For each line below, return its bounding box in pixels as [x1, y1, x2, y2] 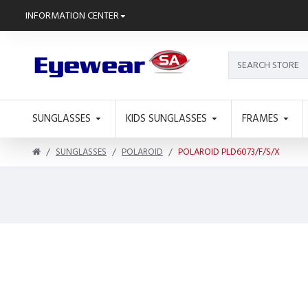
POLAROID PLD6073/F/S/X [178, 146, 280, 158]
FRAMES [242, 111, 278, 126]
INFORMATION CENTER [25, 8, 119, 23]
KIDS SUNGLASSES [126, 111, 207, 126]
